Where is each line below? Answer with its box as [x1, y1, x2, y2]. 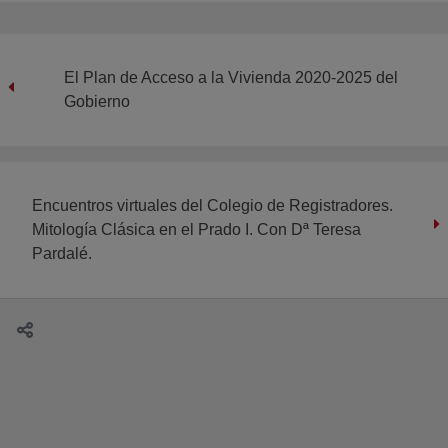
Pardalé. [32, 244, 92, 262]
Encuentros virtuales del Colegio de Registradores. [32, 196, 393, 214]
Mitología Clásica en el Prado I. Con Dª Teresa [32, 220, 361, 238]
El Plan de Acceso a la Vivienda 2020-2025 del [64, 68, 398, 86]
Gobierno [64, 92, 130, 110]
